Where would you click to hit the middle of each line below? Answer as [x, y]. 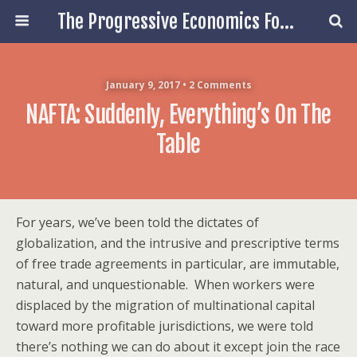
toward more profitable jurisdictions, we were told [165, 326]
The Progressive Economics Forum [286, 22]
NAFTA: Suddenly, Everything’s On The [178, 115]
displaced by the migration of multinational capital [165, 305]
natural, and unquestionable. [105, 284]
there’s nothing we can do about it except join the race [178, 347]
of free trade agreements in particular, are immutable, [178, 264]
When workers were [255, 284]
